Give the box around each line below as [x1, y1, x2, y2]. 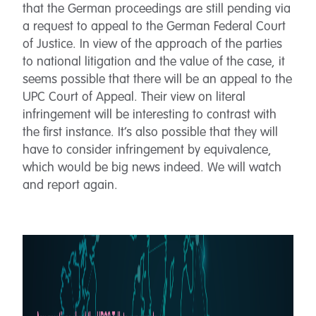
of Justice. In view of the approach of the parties [23, 38, 282, 51]
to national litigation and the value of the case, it [23, 56, 285, 68]
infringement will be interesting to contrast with [23, 109, 276, 121]
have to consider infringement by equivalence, [23, 144, 272, 157]
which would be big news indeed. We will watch [23, 162, 281, 174]
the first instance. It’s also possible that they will [23, 126, 278, 139]
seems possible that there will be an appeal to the [23, 73, 292, 86]
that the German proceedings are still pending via [23, 3, 291, 16]
